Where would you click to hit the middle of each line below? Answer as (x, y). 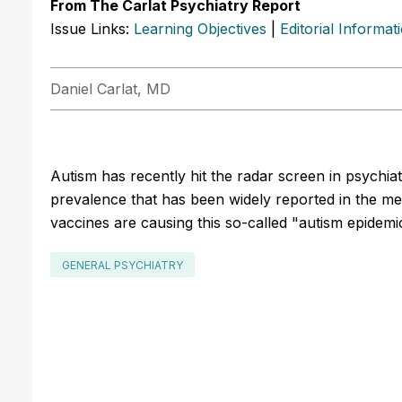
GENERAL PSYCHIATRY (122, 265)
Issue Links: (92, 28)
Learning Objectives (200, 28)
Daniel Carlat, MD (110, 88)
